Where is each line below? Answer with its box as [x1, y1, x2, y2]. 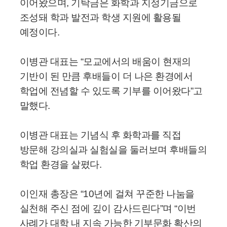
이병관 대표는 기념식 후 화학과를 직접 [19, 129, 181, 140]
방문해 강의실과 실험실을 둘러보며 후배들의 [19, 144, 207, 155]
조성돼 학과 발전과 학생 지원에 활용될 [19, 12, 181, 23]
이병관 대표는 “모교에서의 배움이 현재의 [19, 56, 191, 67]
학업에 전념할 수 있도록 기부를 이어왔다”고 [19, 85, 203, 96]
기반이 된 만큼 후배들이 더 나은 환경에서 [19, 70, 193, 82]
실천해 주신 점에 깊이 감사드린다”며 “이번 [19, 203, 196, 214]
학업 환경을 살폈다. [19, 159, 102, 170]
